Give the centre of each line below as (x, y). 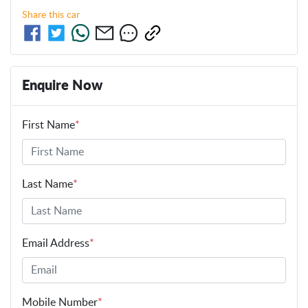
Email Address (56, 243)
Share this (44, 15)
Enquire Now (62, 86)
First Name (48, 125)
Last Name (47, 184)
